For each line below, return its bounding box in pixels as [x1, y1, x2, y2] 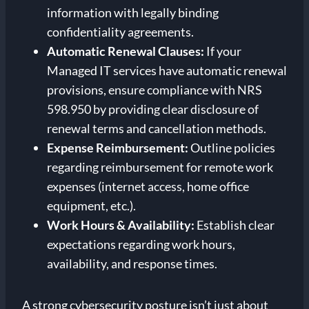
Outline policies [188, 140, 275, 156]
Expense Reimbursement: [47, 140, 188, 156]
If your [204, 43, 241, 59]
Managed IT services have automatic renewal [47, 63, 287, 79]
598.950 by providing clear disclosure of [47, 101, 259, 117]
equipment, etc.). [47, 198, 136, 214]
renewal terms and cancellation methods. [47, 121, 266, 137]
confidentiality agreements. [47, 24, 194, 40]
